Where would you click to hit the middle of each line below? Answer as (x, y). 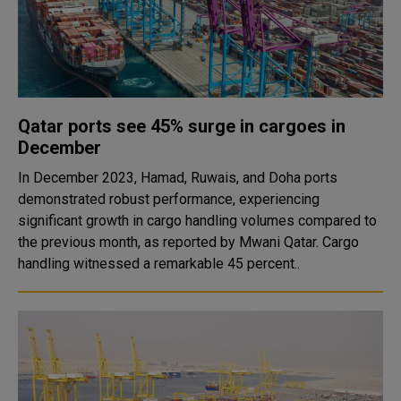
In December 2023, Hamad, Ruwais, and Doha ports (178, 178)
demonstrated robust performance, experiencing (169, 199)
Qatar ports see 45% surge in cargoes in (182, 126)
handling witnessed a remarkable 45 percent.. (159, 264)
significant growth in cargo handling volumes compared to (197, 221)
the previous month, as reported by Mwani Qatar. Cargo (170, 242)
